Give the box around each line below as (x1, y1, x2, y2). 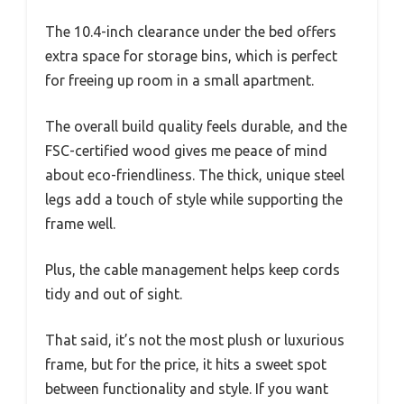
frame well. (45, 216, 115, 233)
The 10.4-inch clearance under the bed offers (45, 23, 336, 41)
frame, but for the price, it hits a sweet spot (45, 356, 326, 373)
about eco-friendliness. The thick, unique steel (45, 167, 344, 184)
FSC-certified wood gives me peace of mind (45, 142, 327, 160)
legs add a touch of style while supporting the (45, 191, 343, 208)
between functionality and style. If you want (45, 381, 328, 398)
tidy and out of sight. (45, 286, 182, 303)
